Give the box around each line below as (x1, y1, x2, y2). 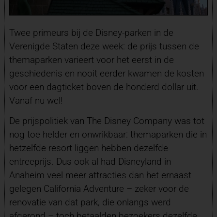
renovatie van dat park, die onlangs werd (9, 197, 171, 208)
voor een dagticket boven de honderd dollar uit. (9, 81, 199, 93)
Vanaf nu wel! (9, 95, 62, 107)
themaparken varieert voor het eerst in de (9, 54, 174, 66)
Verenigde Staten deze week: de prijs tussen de (9, 41, 199, 52)
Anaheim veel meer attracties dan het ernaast (9, 170, 191, 181)
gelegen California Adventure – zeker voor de (9, 183, 189, 195)
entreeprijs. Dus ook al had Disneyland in (9, 156, 171, 168)
